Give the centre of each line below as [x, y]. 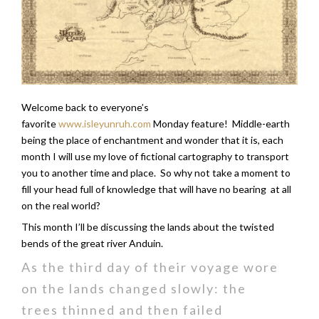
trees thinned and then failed [122, 310]
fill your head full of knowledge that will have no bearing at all [156, 189]
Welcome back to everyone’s [85, 107]
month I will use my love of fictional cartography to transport [155, 156]
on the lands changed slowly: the [134, 288]
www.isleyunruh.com [105, 124]
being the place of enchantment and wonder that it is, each [152, 140]
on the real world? [61, 205]
